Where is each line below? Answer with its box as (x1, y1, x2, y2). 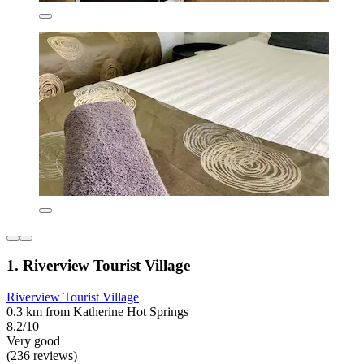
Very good (6, 333, 60, 348)
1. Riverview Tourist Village (6, 256, 190, 274)
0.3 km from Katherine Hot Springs (6, 304, 188, 318)
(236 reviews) (6, 348, 77, 362)
